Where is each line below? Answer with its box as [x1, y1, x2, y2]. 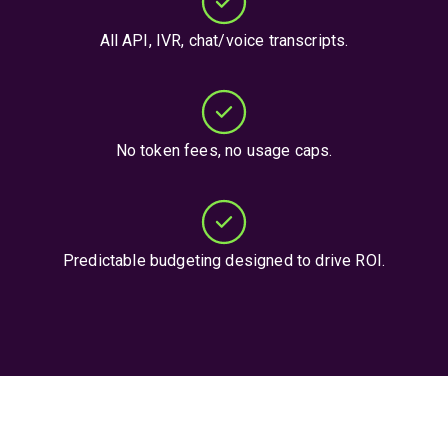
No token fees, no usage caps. [115, 141, 333, 160]
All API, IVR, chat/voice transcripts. [99, 31, 349, 50]
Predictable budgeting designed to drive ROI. [62, 251, 386, 270]
